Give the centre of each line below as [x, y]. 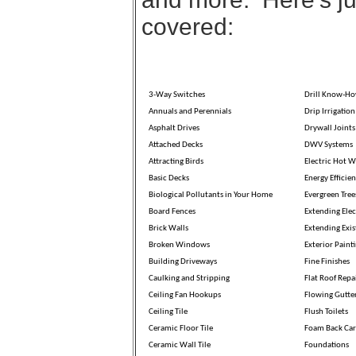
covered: [188, 27]
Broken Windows [179, 245]
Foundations [326, 345]
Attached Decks [175, 145]
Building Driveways [182, 261]
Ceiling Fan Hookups [184, 295]
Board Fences [172, 211]
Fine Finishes [327, 261]
